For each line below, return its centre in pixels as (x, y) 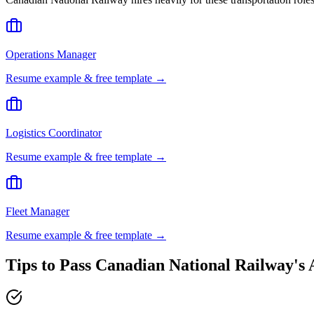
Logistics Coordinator (54, 133)
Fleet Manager (37, 212)
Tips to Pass (50, 265)
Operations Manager (51, 55)
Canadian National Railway (194, 265)
